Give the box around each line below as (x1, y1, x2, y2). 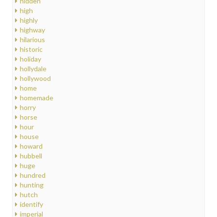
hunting (20, 181, 44, 189)
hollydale (20, 64, 46, 73)
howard (20, 142, 43, 151)
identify (20, 200, 43, 209)
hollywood (20, 74, 51, 83)
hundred (20, 171, 46, 180)
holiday (20, 55, 41, 63)
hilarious (20, 35, 45, 44)
